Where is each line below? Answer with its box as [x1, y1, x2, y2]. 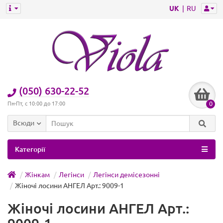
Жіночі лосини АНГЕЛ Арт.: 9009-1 [15, 182, 124, 190]
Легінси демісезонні [93, 171, 160, 179]
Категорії [15, 145, 45, 153]
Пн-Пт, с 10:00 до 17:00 [7, 101, 65, 107]
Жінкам [25, 171, 50, 179]
